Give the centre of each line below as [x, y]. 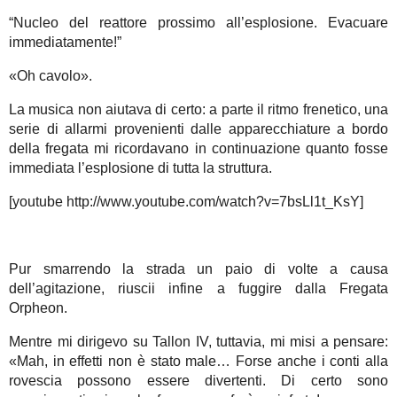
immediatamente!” [65, 42]
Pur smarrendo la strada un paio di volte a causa [198, 269]
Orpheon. [38, 307]
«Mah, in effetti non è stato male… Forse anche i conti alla [198, 361]
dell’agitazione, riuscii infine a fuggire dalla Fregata [198, 288]
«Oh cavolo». [51, 75]
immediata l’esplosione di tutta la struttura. [140, 167]
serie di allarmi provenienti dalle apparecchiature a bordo [198, 128]
